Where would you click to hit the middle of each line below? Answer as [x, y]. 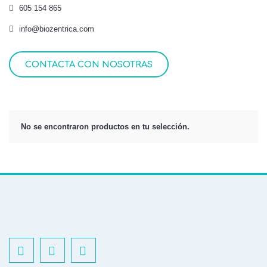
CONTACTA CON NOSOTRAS [89, 64]
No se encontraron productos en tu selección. [105, 127]
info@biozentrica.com [57, 29]
